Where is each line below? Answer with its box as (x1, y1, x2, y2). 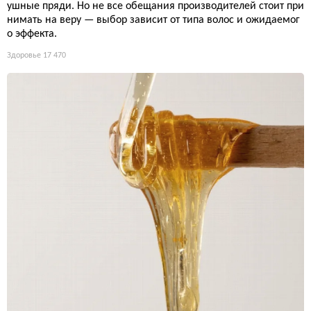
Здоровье (7, 51, 41, 60)
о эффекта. (7, 28, 57, 40)
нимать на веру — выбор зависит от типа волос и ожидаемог (7, 14, 300, 26)
